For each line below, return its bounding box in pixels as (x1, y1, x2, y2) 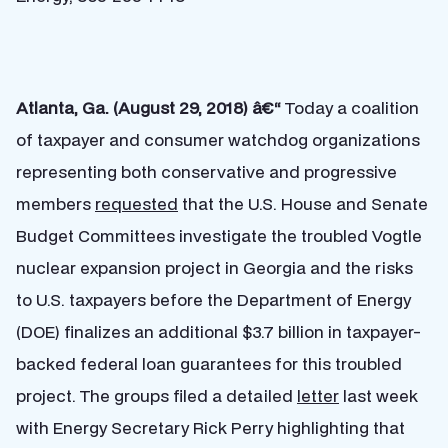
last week (339, 384, 418, 407)
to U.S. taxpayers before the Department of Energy (16, 288, 411, 311)
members (16, 192, 95, 215)
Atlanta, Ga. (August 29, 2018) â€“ (16, 96, 285, 119)
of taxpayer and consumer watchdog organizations (16, 128, 420, 151)
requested (95, 192, 178, 215)
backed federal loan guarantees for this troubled (16, 352, 402, 375)
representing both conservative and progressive (16, 160, 397, 183)
